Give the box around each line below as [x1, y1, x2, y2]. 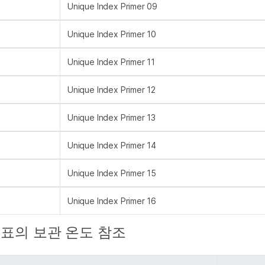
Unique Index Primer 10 [67, 29, 157, 39]
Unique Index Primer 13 [67, 112, 156, 122]
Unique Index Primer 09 [67, 1, 158, 11]
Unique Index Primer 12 [67, 85, 156, 95]
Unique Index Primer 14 [67, 140, 157, 150]
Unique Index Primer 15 [67, 168, 157, 178]
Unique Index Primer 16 [67, 196, 157, 206]
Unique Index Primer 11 [67, 57, 156, 67]
